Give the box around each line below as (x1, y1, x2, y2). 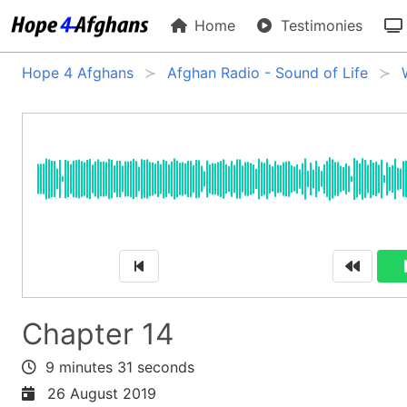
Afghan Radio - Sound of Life (167, 64, 368, 82)
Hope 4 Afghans (22, 64, 134, 82)
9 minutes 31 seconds (36, 358, 194, 376)
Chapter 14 (22, 316, 174, 352)
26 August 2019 (38, 383, 156, 402)
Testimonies (276, 16, 363, 35)
